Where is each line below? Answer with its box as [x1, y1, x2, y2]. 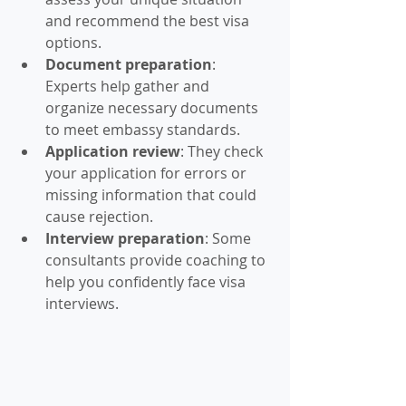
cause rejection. [45, 207, 153, 227]
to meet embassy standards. [45, 120, 240, 140]
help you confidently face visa [45, 272, 249, 292]
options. [45, 33, 101, 53]
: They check [180, 141, 266, 161]
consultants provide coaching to [45, 250, 269, 270]
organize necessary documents [45, 98, 262, 118]
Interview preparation [45, 228, 205, 248]
